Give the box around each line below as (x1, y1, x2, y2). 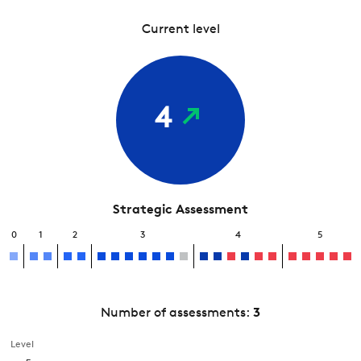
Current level (141, 23, 220, 36)
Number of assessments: (101, 307, 253, 320)
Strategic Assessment (113, 204, 248, 217)
